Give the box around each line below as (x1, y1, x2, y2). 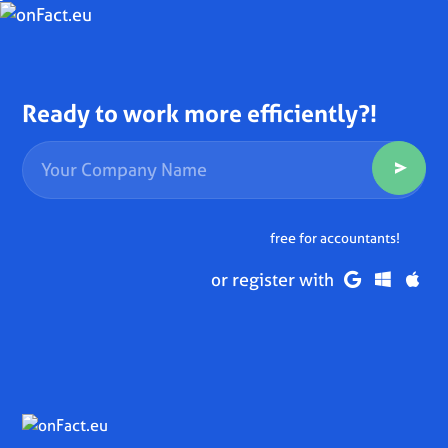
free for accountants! (270, 227, 401, 248)
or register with (211, 267, 339, 293)
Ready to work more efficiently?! (22, 97, 378, 131)
